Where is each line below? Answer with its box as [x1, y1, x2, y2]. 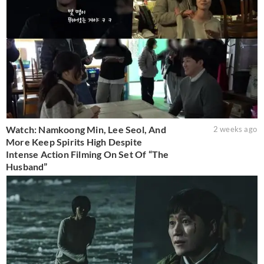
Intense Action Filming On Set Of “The [6, 148, 169, 160]
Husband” [6, 161, 48, 173]
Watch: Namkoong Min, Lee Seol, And [6, 124, 166, 136]
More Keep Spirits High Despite [6, 136, 142, 148]
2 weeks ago [213, 124, 257, 134]
